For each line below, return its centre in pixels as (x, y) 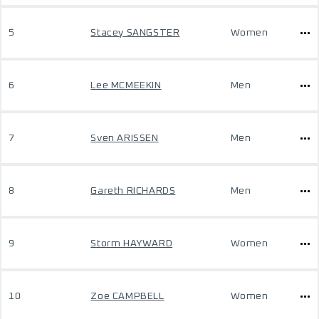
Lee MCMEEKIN (126, 85)
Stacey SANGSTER (135, 33)
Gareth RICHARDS (133, 191)
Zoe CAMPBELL (127, 296)
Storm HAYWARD (132, 244)
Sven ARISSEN (125, 138)
